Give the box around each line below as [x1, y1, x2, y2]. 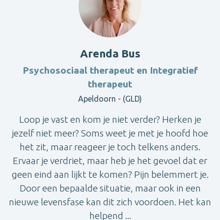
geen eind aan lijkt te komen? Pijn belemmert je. [11, 169, 209, 180]
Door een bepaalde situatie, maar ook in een [19, 183, 201, 194]
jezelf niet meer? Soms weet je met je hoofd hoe [12, 128, 208, 139]
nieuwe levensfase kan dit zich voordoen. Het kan [9, 196, 211, 208]
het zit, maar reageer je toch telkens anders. [20, 141, 200, 153]
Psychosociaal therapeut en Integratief [22, 65, 198, 76]
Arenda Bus [80, 47, 140, 60]
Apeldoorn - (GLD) [78, 94, 142, 104]
